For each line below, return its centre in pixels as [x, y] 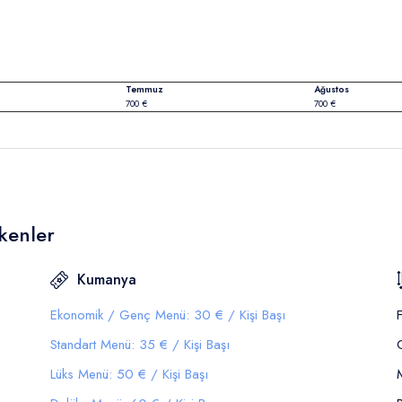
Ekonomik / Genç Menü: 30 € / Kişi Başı [167, 315]
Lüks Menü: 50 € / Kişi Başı [129, 375]
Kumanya [106, 280]
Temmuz [144, 90]
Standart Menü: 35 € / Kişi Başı [140, 345]
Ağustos [332, 90]
